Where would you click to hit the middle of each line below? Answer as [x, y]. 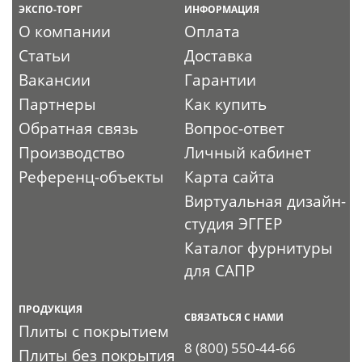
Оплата [213, 31]
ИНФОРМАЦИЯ [222, 9]
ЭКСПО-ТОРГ [51, 9]
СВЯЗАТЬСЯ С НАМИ [234, 317]
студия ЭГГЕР [234, 223]
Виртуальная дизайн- [265, 201]
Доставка [219, 55]
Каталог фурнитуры [259, 248]
